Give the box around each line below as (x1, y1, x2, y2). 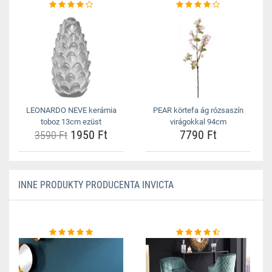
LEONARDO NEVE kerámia (25, 106, 117, 115)
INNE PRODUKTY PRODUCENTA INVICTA (18, 179, 174, 191)
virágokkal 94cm (169, 117, 226, 126)
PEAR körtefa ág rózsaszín (152, 106, 243, 115)
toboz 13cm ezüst (41, 117, 101, 126)
